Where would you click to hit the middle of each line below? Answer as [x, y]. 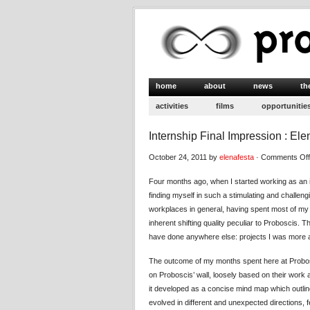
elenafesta [237, 157]
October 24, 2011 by [184, 157]
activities [172, 106]
